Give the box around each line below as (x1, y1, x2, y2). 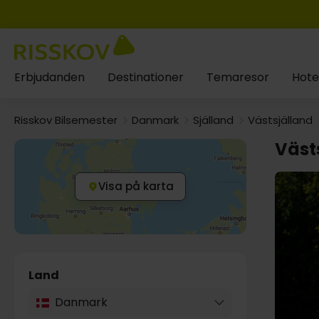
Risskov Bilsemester (14, 113, 117, 127)
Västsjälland (248, 113, 313, 127)
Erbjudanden (14, 69, 85, 85)
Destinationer (108, 69, 184, 85)
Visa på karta (98, 179, 174, 194)
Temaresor (206, 69, 269, 85)
